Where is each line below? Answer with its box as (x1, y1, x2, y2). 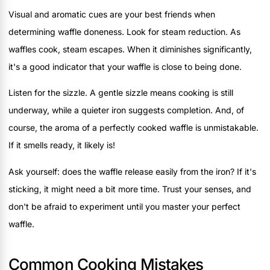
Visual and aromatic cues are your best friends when (8, 9, 215, 20)
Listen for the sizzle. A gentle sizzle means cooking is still (8, 87, 233, 98)
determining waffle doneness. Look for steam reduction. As (8, 27, 240, 37)
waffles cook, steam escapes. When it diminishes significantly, (8, 44, 252, 55)
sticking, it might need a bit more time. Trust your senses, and (8, 183, 251, 194)
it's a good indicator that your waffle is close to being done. (8, 61, 242, 72)
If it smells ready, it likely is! (8, 140, 115, 151)
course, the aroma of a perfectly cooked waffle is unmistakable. (8, 122, 259, 133)
